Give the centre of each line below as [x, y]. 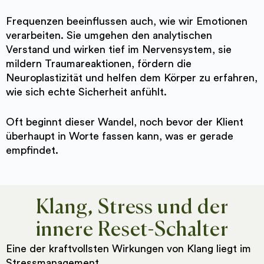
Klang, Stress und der [132, 207]
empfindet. [32, 150]
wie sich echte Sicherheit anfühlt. [86, 92]
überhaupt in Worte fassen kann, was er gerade [120, 136]
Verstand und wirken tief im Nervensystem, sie [119, 49]
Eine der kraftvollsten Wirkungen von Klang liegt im [128, 248]
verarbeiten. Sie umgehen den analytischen [109, 35]
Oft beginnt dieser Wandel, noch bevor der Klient [125, 122]
